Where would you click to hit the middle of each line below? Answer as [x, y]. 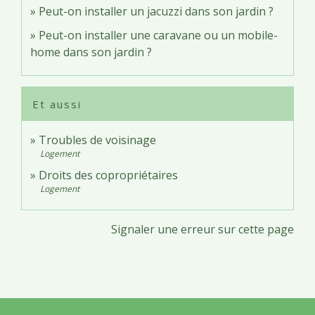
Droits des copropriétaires [108, 175]
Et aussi [57, 104]
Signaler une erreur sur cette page [202, 229]
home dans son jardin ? [91, 52]
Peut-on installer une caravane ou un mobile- [158, 35]
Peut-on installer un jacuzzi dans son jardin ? [156, 11]
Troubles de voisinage [97, 140]
